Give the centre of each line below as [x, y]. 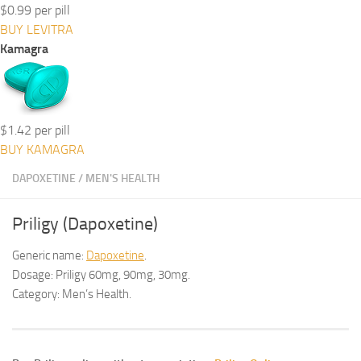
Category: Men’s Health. [72, 294]
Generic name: [49, 255]
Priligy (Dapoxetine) [85, 224]
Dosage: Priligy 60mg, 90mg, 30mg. [101, 275]
